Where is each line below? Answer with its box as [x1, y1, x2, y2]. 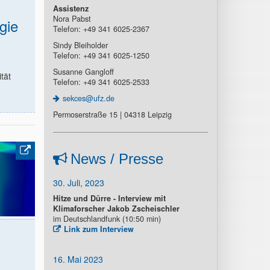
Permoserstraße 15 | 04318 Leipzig [52, 109, 172, 120]
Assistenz [52, 3, 89, 14]
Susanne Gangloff [52, 66, 114, 77]
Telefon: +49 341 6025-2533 [52, 77, 149, 87]
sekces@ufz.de [62, 93, 115, 104]
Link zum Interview [63, 224, 134, 234]
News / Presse [70, 151, 163, 167]
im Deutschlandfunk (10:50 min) [52, 213, 161, 224]
